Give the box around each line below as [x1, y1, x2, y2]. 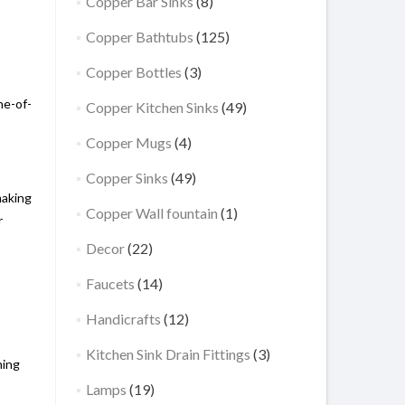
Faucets [85, 275, 135, 292]
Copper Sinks [85, 169, 168, 186]
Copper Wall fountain [85, 204, 218, 221]
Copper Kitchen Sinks [85, 99, 219, 116]
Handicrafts [85, 310, 161, 327]
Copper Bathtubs [85, 28, 193, 45]
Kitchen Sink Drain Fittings [85, 345, 250, 363]
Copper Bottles [85, 63, 182, 80]
